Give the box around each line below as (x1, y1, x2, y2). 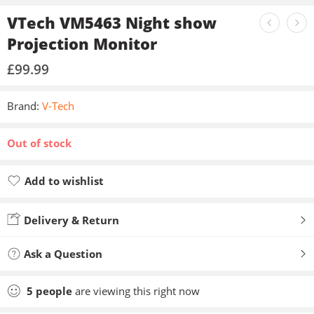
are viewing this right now (72, 284, 200, 298)
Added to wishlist (25, 191, 117, 205)
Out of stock (7, 137, 71, 150)
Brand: (7, 100, 39, 113)
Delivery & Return (21, 213, 119, 227)
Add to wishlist (25, 174, 104, 188)
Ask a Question (21, 247, 102, 261)
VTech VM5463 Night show (7, 13, 217, 33)
